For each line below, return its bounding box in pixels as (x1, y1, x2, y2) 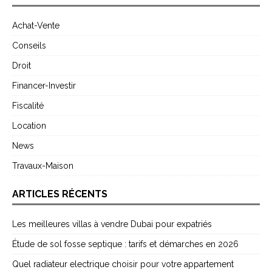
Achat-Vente (12, 21, 59, 31)
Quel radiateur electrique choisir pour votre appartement (12, 259, 234, 270)
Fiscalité (12, 101, 44, 111)
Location (12, 121, 46, 131)
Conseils (12, 41, 46, 51)
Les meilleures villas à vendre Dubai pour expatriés (12, 219, 212, 229)
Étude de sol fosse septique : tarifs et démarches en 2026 (12, 239, 239, 250)
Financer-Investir (12, 81, 76, 91)
